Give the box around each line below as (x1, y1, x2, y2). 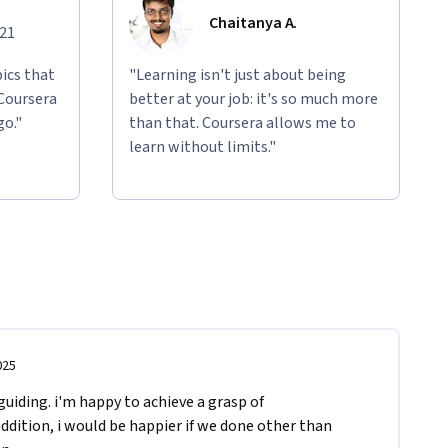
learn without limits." (129, 136, 276, 159)
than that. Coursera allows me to (129, 112, 356, 135)
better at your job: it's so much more (129, 88, 378, 111)
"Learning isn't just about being (129, 64, 346, 87)
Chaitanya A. (209, 12, 298, 35)
